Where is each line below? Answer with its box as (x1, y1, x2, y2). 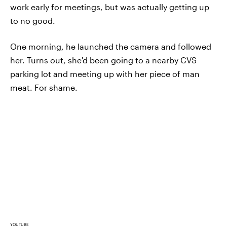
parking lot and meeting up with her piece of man (10, 69, 200, 79)
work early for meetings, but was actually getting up (10, 2, 209, 12)
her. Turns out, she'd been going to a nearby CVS (10, 55, 197, 65)
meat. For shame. (10, 83, 78, 93)
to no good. (10, 16, 55, 26)
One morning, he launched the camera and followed (10, 42, 211, 52)
